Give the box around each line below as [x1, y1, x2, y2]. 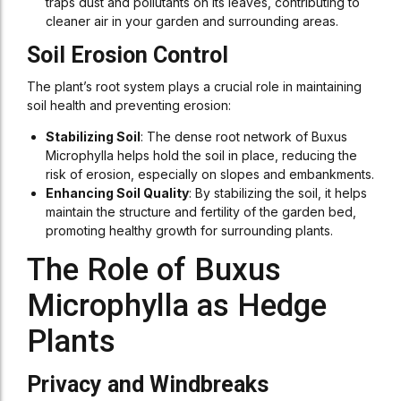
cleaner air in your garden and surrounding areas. [46, 13, 338, 29]
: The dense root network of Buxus [141, 129, 347, 144]
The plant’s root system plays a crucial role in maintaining [27, 79, 362, 94]
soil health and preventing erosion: [27, 98, 231, 113]
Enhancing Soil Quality [46, 185, 189, 200]
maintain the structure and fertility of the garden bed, [46, 204, 356, 219]
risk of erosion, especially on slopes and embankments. [46, 166, 374, 182]
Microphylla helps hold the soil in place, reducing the [46, 148, 357, 163]
